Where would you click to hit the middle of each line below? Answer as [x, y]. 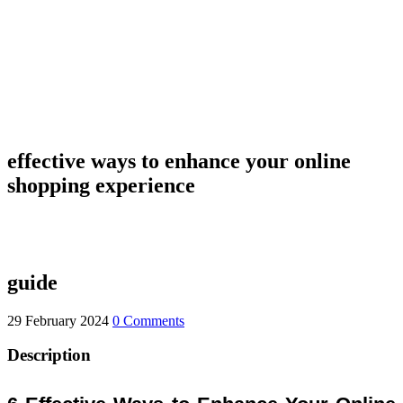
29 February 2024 [58, 320]
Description [49, 355]
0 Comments [148, 320]
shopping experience [101, 185]
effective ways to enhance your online [179, 161]
